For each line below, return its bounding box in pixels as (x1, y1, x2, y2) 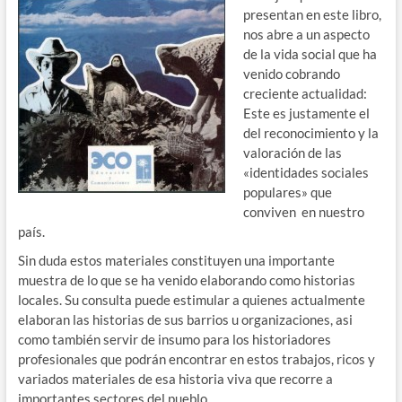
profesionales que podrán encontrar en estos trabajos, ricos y (17, 351, 375, 367)
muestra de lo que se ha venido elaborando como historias (17, 272, 355, 288)
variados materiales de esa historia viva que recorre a (17, 371, 333, 387)
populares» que (242, 184, 332, 200)
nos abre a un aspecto (242, 26, 370, 42)
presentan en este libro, (242, 6, 381, 22)
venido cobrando (242, 66, 340, 82)
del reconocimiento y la (242, 125, 379, 141)
